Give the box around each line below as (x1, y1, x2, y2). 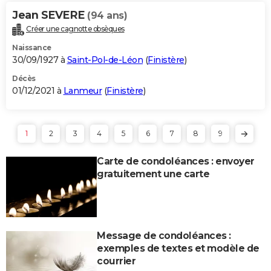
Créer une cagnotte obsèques (26, 24, 125, 33)
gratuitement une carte (97, 168, 209, 180)
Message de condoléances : (97, 229, 231, 241)
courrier (97, 255, 135, 267)
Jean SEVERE (12, 8, 87, 22)
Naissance (12, 42, 51, 52)
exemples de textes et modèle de (97, 242, 260, 254)
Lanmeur (63, 85, 102, 96)
